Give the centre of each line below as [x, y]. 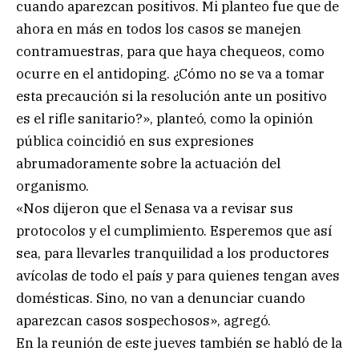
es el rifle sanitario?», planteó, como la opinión [165, 119]
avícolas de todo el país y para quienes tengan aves [178, 276]
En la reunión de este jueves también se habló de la [179, 343]
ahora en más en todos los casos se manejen [159, 29]
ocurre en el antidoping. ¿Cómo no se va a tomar [170, 74]
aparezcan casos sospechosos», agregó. [143, 321]
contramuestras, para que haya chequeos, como [170, 52]
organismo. [52, 186]
